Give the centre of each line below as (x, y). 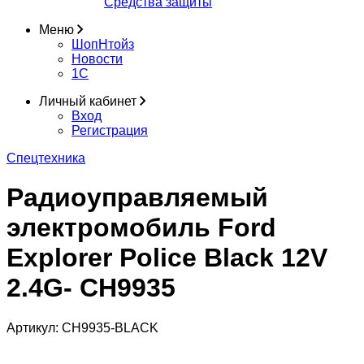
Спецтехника (46, 158)
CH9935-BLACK (110, 327)
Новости (97, 59)
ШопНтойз (103, 44)
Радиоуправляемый (137, 198)
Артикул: (34, 327)
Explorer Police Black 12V (167, 258)
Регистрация (110, 130)
